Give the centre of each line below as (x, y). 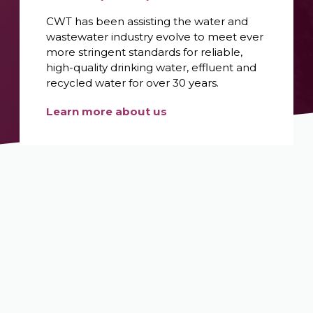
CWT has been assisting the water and (147, 21)
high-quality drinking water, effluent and (152, 67)
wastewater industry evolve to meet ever (155, 36)
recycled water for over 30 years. (133, 82)
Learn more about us (107, 111)
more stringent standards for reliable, (145, 52)
